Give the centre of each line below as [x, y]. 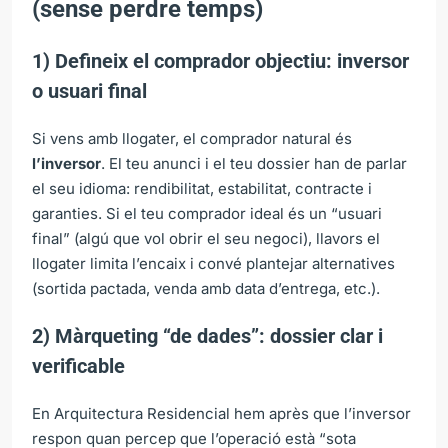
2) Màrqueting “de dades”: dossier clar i [207, 335]
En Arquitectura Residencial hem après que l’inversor [221, 413]
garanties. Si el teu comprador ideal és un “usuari [207, 213]
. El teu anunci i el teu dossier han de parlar [254, 163]
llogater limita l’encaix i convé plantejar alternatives [213, 263]
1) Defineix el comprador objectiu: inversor [220, 60]
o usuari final [89, 90]
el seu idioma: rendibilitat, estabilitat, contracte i [202, 188]
